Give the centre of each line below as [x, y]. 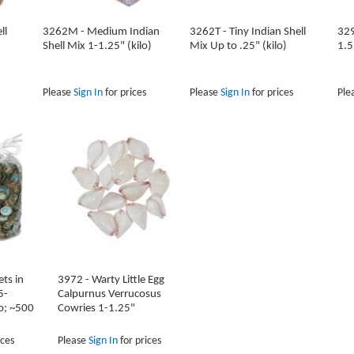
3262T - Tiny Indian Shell [248, 32]
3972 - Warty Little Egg [111, 281]
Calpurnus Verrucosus [110, 295]
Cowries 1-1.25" [97, 309]
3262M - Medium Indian [101, 32]
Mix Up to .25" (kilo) [239, 47]
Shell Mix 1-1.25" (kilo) [97, 47]
